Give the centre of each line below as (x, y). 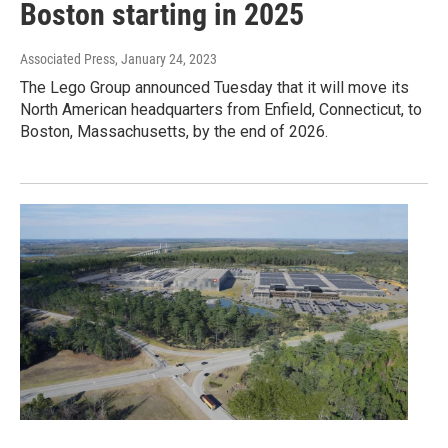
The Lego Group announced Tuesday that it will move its (214, 88)
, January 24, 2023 (166, 59)
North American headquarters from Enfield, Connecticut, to (221, 110)
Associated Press (67, 59)
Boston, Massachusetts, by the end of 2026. (174, 132)
